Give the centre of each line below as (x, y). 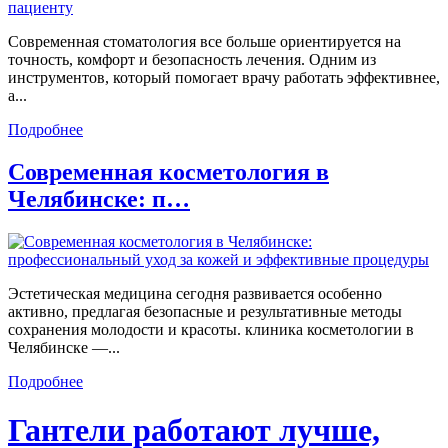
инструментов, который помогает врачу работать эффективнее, (224, 78)
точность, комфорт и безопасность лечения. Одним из (192, 60)
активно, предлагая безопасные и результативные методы (205, 311)
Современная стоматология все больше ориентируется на (204, 42)
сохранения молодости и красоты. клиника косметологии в (211, 329)
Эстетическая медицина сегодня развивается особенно (195, 293)
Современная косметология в (168, 171)
